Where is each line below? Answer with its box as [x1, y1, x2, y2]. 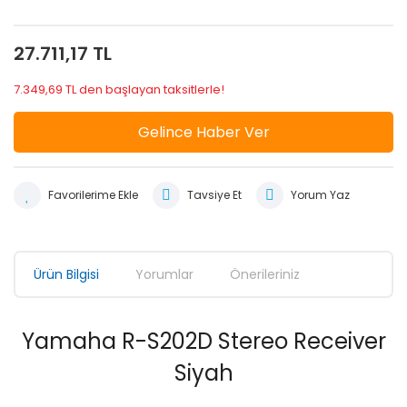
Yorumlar [135, 264, 194, 283]
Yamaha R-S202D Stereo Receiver [21, 326, 386, 356]
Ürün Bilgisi [34, 264, 99, 283]
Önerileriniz [230, 264, 300, 283]
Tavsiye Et [187, 187, 242, 203]
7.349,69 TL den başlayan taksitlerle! [14, 81, 224, 98]
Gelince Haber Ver [137, 121, 270, 143]
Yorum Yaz [291, 187, 350, 203]
